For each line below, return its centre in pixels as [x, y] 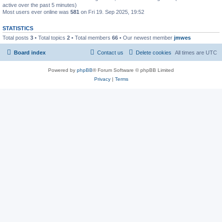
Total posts [16, 37]
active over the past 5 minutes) [40, 5]
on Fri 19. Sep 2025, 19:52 [112, 12]
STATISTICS [18, 28]
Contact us [110, 53]
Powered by [62, 70]
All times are [190, 53]
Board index [30, 53]
